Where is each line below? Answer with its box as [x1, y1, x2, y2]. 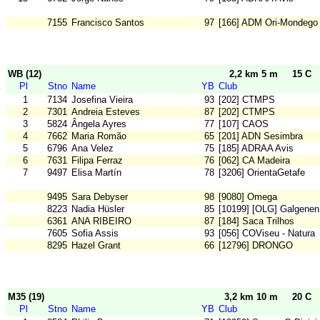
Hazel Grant [71, 240, 121, 251]
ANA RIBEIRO [71, 216, 131, 227]
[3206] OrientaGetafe [219, 167, 305, 179]
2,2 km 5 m [229, 69, 278, 80]
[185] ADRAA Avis [219, 143, 294, 154]
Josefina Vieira [71, 94, 133, 106]
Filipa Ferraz [71, 155, 123, 166]
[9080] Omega [219, 191, 277, 203]
